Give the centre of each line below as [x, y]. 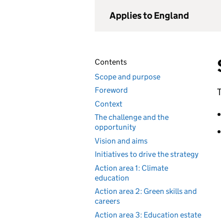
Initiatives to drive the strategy [147, 154]
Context [109, 104]
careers [107, 201]
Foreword [111, 90]
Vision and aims [121, 141]
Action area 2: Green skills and [146, 191]
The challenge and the [132, 117]
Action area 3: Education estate [148, 215]
